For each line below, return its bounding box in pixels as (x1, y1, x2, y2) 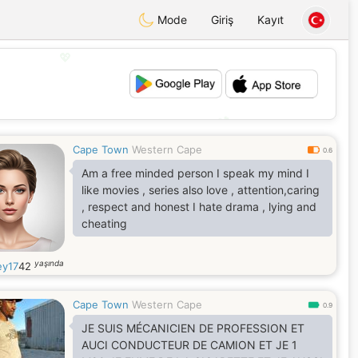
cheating (82, 217, 127, 230)
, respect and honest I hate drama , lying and (82, 200, 316, 213)
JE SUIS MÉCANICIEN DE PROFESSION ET (82, 321, 304, 335)
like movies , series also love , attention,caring (82, 183, 320, 197)
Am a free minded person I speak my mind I (82, 166, 309, 180)
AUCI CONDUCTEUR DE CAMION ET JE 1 (82, 338, 297, 352)
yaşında (34, 258, 64, 268)
